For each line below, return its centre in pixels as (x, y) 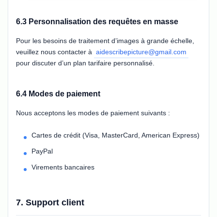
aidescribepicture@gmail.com (141, 52)
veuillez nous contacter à (55, 52)
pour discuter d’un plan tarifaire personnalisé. (85, 63)
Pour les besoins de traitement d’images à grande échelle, (105, 40)
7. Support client (50, 202)
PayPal (42, 151)
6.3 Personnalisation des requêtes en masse (97, 21)
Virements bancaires (63, 167)
